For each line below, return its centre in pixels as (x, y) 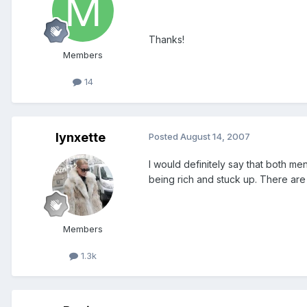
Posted (164, 136)
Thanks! (167, 40)
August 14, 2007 (215, 136)
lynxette (80, 137)
